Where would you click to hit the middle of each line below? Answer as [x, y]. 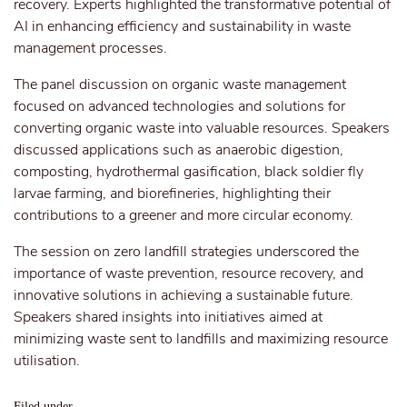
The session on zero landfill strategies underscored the [186, 252]
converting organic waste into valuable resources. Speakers [202, 128]
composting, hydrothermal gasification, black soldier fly [189, 172]
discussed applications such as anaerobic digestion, [179, 150]
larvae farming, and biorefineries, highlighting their [172, 194]
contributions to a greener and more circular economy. [184, 215]
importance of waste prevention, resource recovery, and [189, 273]
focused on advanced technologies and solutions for [179, 106]
